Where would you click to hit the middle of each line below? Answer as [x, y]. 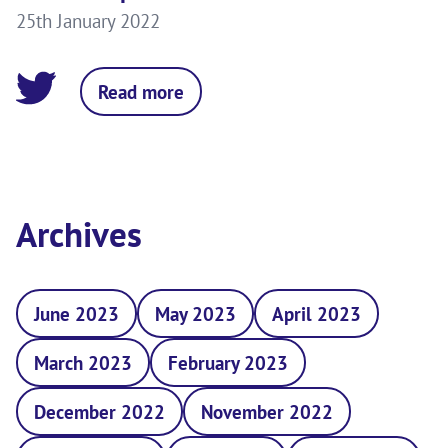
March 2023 [83, 362]
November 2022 [267, 411]
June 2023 [76, 313]
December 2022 [99, 411]
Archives [79, 233]
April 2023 [316, 313]
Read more [141, 91]
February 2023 [228, 362]
